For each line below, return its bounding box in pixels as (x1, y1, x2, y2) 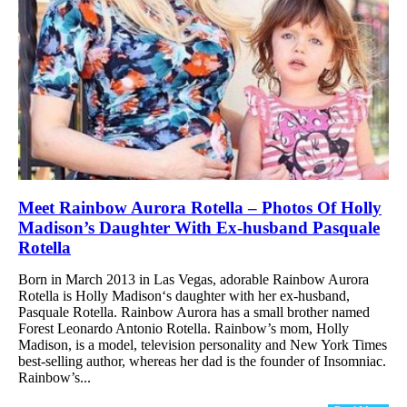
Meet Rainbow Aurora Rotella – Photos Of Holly (18, 197, 382, 217)
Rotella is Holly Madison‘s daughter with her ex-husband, (18, 287, 353, 303)
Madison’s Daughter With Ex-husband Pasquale (18, 217, 380, 237)
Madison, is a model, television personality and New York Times (18, 336, 387, 352)
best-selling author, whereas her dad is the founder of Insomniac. (18, 352, 386, 369)
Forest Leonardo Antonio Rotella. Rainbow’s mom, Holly (18, 320, 349, 336)
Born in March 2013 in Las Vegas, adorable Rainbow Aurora (18, 271, 369, 287)
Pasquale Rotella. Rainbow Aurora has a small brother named (18, 303, 370, 320)
